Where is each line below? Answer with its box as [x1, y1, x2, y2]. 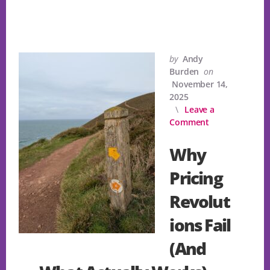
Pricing [169, 166, 222, 190]
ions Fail [169, 213, 231, 237]
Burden [169, 66, 199, 78]
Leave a [184, 104, 215, 116]
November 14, [172, 78, 228, 90]
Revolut [169, 190, 230, 213]
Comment [169, 116, 209, 128]
